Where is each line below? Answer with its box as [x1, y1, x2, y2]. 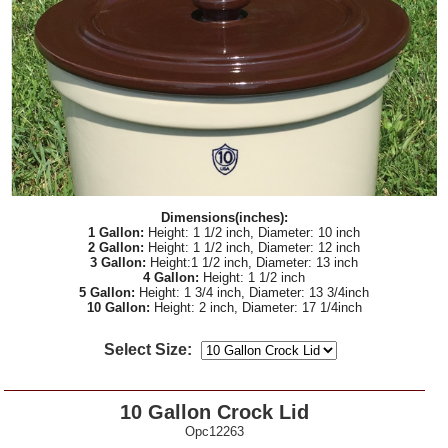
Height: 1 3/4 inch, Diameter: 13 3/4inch [135, 284, 369, 300]
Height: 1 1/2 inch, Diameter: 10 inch [144, 224, 360, 240]
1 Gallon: [88, 224, 144, 240]
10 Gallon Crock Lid [120, 400, 310, 423]
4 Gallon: [143, 269, 199, 285]
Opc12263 [185, 423, 245, 439]
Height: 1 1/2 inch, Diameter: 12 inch [144, 239, 360, 255]
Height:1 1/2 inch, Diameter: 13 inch [146, 254, 358, 270]
